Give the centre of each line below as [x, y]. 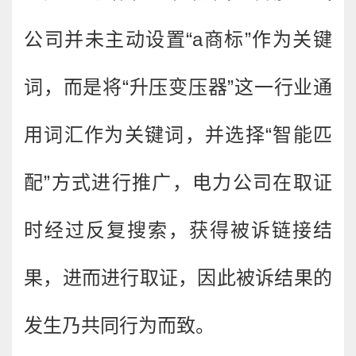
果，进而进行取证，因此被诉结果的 [178, 278]
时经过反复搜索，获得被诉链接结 [178, 230]
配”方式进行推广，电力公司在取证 [178, 182]
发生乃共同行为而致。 [119, 325]
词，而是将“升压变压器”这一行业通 [178, 87]
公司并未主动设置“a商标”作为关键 [178, 39]
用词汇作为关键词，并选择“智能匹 [178, 135]
